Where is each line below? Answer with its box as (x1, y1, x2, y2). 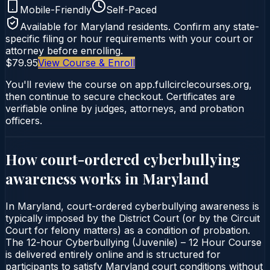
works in (77, 168, 142, 188)
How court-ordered (5, 149, 143, 169)
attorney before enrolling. (5, 44, 123, 57)
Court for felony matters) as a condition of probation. (5, 224, 250, 236)
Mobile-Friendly (20, 3, 92, 16)
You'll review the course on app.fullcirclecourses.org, (5, 78, 252, 90)
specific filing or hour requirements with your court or (5, 32, 253, 45)
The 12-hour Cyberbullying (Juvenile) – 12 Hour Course (5, 236, 262, 248)
